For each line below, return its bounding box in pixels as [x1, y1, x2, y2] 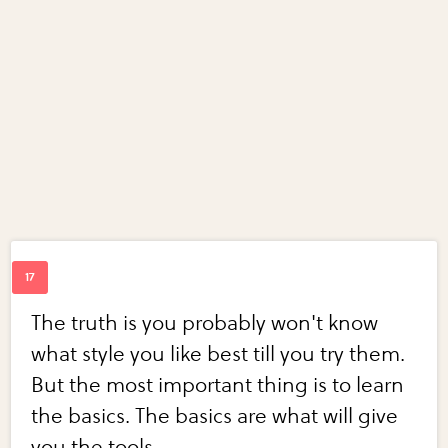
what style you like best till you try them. [31, 342, 406, 368]
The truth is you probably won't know [31, 311, 379, 337]
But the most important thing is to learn [31, 373, 405, 399]
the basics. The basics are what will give [31, 404, 399, 430]
